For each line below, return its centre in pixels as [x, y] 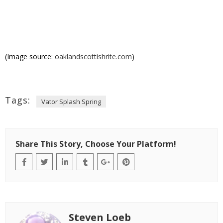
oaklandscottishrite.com [93, 56]
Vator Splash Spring [71, 101]
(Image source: [30, 56]
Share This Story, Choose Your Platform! [96, 144]
